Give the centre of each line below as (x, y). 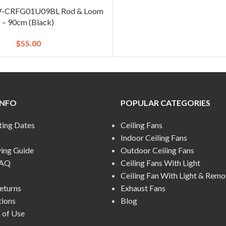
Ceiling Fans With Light (160, 162)
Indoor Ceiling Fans (154, 137)
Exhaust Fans (143, 188)
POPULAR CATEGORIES (165, 102)
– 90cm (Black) (28, 22)
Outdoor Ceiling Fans (157, 150)
